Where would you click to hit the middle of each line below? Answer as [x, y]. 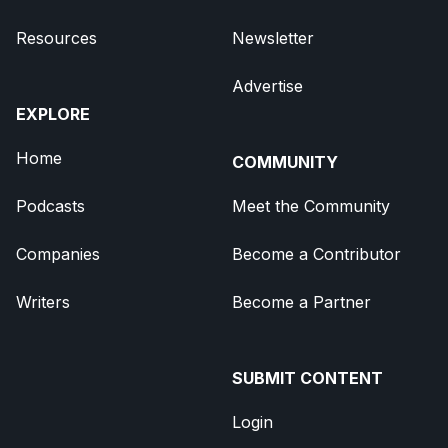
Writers [43, 301]
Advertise [267, 85]
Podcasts [50, 205]
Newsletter [273, 37]
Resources [56, 37]
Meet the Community [311, 205]
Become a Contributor [316, 253]
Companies [58, 253]
